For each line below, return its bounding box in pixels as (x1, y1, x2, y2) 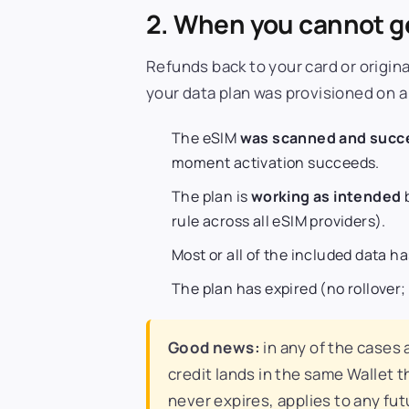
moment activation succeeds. (172, 152, 380, 173)
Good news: (168, 336, 260, 358)
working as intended (250, 185, 402, 206)
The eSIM (172, 127, 240, 148)
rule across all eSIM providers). (172, 210, 386, 231)
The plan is (172, 185, 251, 206)
